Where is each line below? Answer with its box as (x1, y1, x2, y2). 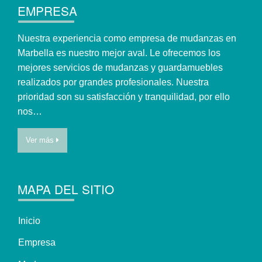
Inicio (18, 215, 41, 226)
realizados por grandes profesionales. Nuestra (18, 77, 209, 88)
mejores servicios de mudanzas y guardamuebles (18, 63, 223, 73)
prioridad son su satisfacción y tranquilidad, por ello (18, 92, 230, 102)
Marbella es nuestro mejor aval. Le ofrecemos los (18, 48, 220, 58)
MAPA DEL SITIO (18, 180, 114, 198)
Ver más (26, 136, 56, 145)
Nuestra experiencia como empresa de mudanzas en (18, 33, 236, 44)
